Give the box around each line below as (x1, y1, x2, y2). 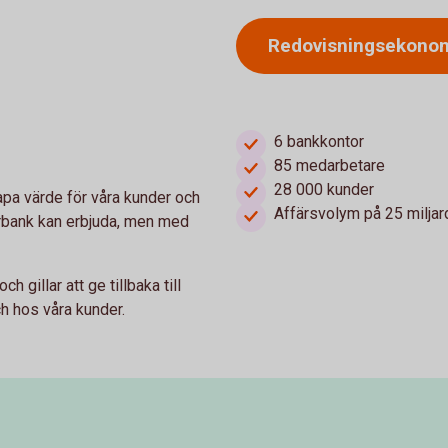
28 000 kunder (274, 180, 374, 199)
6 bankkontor (274, 132, 364, 151)
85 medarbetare (274, 156, 385, 175)
